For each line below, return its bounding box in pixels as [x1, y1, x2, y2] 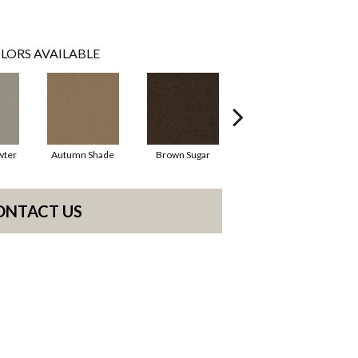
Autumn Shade [51, 148, 114, 161]
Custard [265, 148, 300, 161]
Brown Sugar [155, 148, 210, 161]
